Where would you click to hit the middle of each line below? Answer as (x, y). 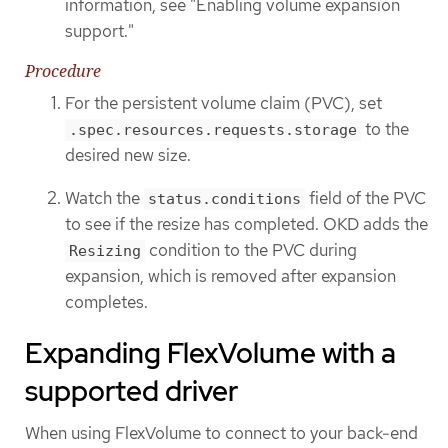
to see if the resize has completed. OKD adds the (246, 223)
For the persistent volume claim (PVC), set (223, 103)
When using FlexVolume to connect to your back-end (221, 433)
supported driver (131, 391)
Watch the (104, 197)
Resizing (105, 250)
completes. (106, 301)
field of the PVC (365, 197)
